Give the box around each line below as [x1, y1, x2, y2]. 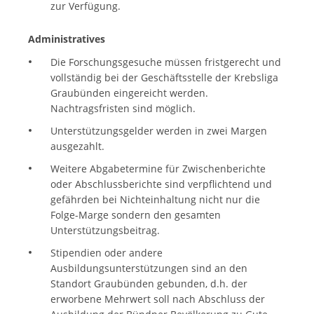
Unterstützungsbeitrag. [50, 224, 160, 238]
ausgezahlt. [50, 139, 104, 153]
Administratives [28, 32, 105, 46]
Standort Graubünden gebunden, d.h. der [50, 277, 247, 291]
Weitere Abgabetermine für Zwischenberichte [50, 162, 266, 176]
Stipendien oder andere [50, 246, 163, 260]
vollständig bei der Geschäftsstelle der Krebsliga [50, 71, 278, 85]
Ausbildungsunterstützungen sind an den [50, 261, 247, 275]
